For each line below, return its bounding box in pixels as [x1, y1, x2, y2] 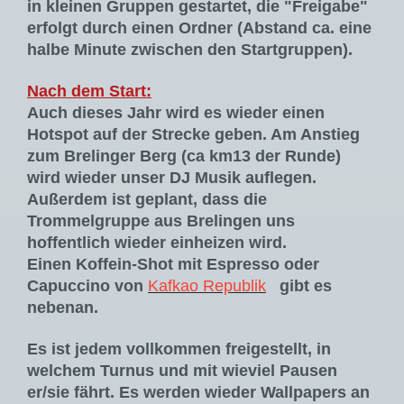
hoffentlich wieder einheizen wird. [27, 234, 287, 252]
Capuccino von [27, 277, 143, 296]
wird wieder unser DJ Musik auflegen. [27, 169, 317, 188]
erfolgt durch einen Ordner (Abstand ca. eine [27, 19, 372, 38]
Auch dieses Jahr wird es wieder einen [27, 104, 325, 123]
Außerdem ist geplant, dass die [27, 190, 267, 209]
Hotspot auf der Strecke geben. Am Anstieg [27, 125, 360, 144]
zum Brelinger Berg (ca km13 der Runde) [27, 147, 341, 166]
